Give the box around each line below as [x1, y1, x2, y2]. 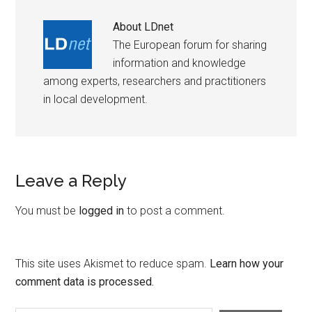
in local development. [43, 92, 148, 106]
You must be [15, 203, 79, 217]
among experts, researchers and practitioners [43, 74, 267, 88]
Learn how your [210, 256, 284, 270]
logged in [79, 203, 125, 217]
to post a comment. [124, 203, 226, 217]
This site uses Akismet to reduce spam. [15, 256, 210, 270]
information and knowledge [113, 56, 247, 70]
